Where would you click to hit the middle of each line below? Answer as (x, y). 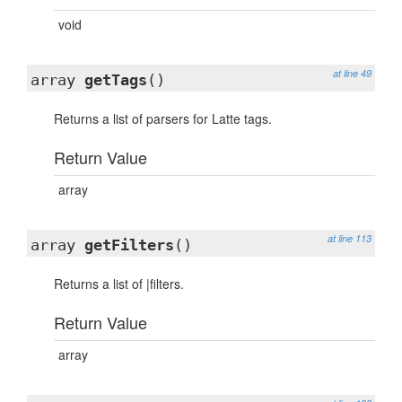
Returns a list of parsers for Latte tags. (163, 118)
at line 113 (350, 238)
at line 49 (352, 73)
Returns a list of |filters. (119, 284)
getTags (116, 80)
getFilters (129, 245)
